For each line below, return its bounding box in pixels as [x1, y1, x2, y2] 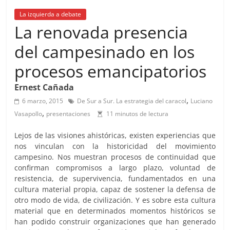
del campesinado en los [14, 41, 195, 63]
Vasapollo [14, 109, 43, 118]
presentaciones [46, 109, 91, 118]
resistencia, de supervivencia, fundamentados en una [14, 174, 216, 183]
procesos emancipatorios [14, 60, 207, 82]
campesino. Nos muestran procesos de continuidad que [14, 152, 216, 162]
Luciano [190, 97, 213, 105]
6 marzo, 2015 [22, 97, 64, 105]
